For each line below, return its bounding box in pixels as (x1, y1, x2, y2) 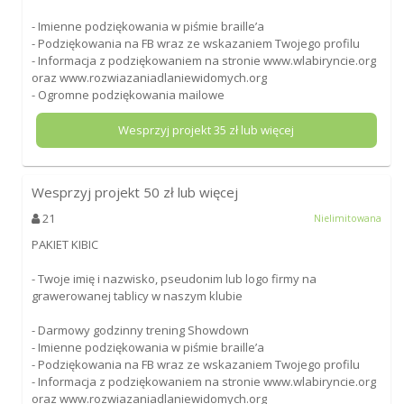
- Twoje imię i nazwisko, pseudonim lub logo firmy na (31, 270, 317, 287)
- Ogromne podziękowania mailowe (31, 86, 225, 103)
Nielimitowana (314, 211, 382, 225)
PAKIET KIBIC (31, 235, 98, 252)
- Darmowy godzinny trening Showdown (31, 321, 249, 338)
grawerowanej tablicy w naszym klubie (31, 287, 243, 304)
